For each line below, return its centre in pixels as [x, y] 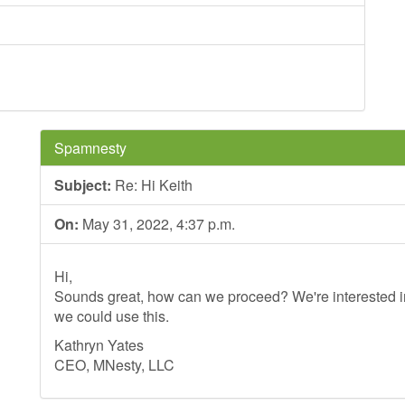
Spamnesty [90, 148]
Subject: [83, 185]
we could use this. [112, 316]
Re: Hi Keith [152, 185]
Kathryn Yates [99, 345]
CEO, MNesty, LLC [114, 365]
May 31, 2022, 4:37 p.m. [157, 224]
